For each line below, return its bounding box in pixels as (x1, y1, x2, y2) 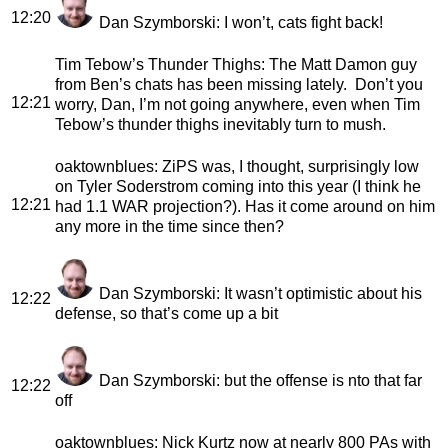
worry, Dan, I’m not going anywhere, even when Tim (55, 95, 420, 113)
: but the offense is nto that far (216, 371, 422, 389)
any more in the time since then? (55, 217, 284, 235)
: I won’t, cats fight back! (216, 13, 383, 31)
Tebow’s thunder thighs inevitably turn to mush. (55, 115, 386, 133)
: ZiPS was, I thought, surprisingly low (154, 157, 419, 175)
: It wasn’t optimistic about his (216, 284, 422, 302)
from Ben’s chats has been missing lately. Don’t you (55, 75, 423, 93)
